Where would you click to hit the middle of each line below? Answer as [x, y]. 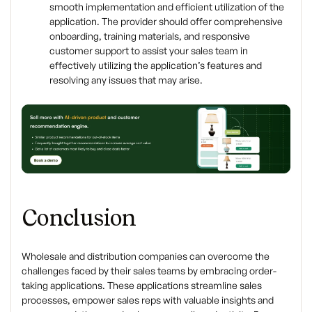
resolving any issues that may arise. [126, 79]
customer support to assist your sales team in [149, 50]
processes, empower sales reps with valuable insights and [148, 300]
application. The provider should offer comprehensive [166, 21]
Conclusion [79, 218]
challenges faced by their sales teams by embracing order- [149, 271]
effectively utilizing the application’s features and [156, 65]
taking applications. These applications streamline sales [142, 286]
